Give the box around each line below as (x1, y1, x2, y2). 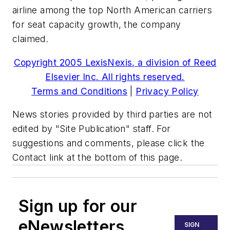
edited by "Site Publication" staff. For (12, 123, 171, 135)
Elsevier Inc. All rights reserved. (45, 71, 185, 82)
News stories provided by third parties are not (12, 109, 213, 120)
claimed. (12, 33, 49, 44)
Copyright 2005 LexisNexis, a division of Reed (13, 56, 217, 68)
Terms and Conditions (31, 85, 128, 97)
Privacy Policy (136, 85, 199, 97)
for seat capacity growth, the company (12, 18, 181, 30)
